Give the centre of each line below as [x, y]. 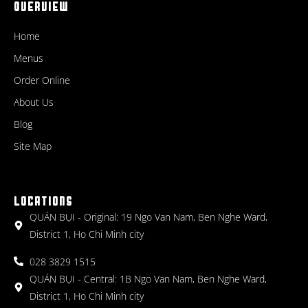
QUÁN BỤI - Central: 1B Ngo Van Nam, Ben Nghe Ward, [148, 278]
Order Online [42, 80]
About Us [34, 102]
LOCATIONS [43, 201]
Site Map [33, 146]
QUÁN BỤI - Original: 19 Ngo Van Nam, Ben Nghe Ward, [148, 217]
